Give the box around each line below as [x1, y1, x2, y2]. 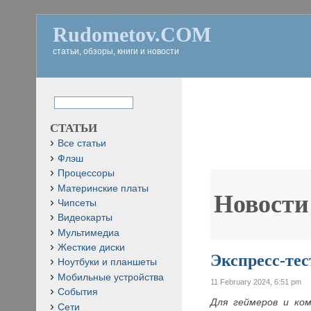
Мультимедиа [58, 227, 119, 238]
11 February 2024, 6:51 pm [210, 277, 302, 286]
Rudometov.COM [53, 23, 211, 46]
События [58, 287, 98, 298]
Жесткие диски [58, 242, 125, 253]
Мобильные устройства [58, 271, 164, 283]
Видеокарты [58, 212, 112, 224]
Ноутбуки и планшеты [58, 257, 157, 268]
